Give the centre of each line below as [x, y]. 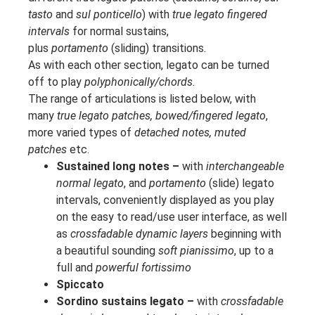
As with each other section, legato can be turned [149, 65]
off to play [55, 82]
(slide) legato [240, 184]
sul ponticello [109, 15]
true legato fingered [220, 15]
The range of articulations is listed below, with [142, 99]
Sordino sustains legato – [125, 302]
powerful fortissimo [143, 268]
